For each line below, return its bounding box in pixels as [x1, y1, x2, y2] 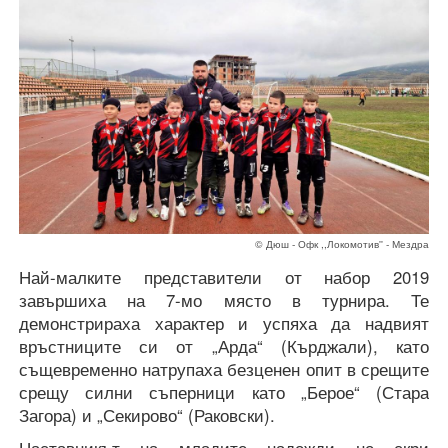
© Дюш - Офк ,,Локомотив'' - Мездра [255, 236, 429, 252]
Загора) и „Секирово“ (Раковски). [19, 403, 275, 428]
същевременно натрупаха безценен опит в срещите [19, 357, 429, 382]
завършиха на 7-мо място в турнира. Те [19, 288, 429, 313]
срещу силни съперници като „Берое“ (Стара [19, 380, 429, 405]
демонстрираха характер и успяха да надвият [19, 311, 429, 336]
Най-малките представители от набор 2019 [19, 265, 429, 290]
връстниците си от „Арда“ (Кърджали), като [19, 334, 429, 359]
